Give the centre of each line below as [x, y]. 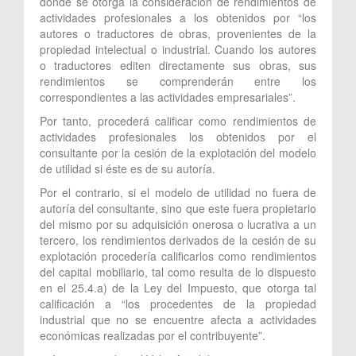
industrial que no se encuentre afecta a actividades [178, 319]
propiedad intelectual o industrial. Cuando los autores [178, 49]
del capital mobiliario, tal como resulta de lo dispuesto [178, 271]
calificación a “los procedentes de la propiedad [178, 303]
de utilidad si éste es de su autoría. [128, 168]
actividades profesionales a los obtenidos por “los [178, 17]
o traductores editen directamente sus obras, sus [178, 65]
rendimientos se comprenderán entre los [178, 81]
